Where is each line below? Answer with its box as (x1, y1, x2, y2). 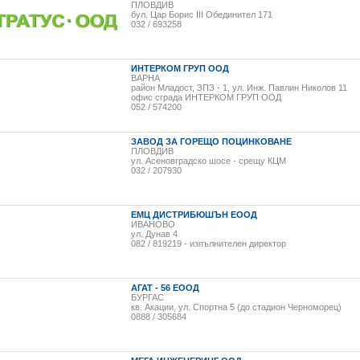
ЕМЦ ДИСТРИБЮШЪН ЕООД (131, 210, 257, 219)
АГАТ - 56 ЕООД (131, 283, 199, 292)
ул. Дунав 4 (131, 229, 178, 239)
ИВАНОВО (131, 219, 175, 229)
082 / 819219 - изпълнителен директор (131, 239, 286, 248)
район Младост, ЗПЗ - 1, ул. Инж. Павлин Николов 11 (131, 83, 347, 92)
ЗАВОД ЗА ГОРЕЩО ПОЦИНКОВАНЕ (131, 137, 292, 146)
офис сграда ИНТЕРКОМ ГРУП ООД (131, 92, 281, 102)
